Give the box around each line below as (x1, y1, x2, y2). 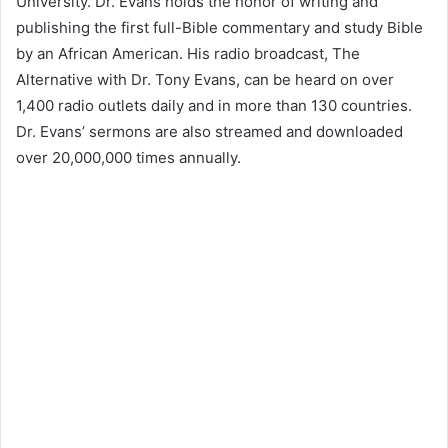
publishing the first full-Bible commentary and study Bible (16, 17, 423, 37)
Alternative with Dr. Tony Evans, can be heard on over (16, 69, 394, 89)
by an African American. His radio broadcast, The (16, 43, 360, 63)
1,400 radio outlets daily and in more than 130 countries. (16, 95, 412, 115)
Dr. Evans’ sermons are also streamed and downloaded (16, 121, 403, 141)
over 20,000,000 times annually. (16, 147, 241, 167)
